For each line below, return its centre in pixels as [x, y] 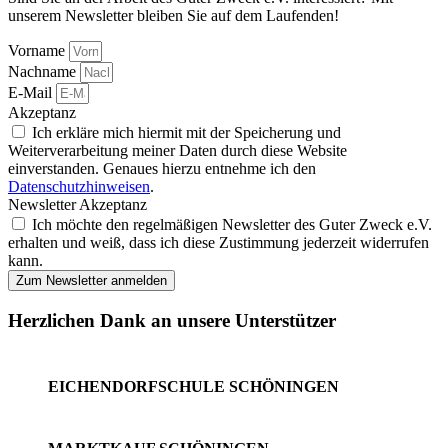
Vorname [38, 50]
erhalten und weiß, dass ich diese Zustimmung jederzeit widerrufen [218, 242]
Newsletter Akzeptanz [77, 204]
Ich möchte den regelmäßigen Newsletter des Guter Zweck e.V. [232, 224]
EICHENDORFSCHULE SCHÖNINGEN [193, 387]
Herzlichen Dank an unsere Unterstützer [172, 320]
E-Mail [32, 92]
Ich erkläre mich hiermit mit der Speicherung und [186, 132]
